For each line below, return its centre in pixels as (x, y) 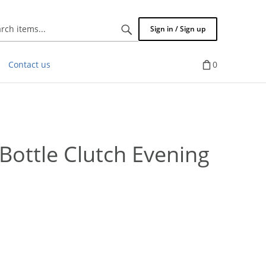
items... (118, 40)
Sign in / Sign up (178, 29)
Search (117, 28)
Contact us (29, 64)
